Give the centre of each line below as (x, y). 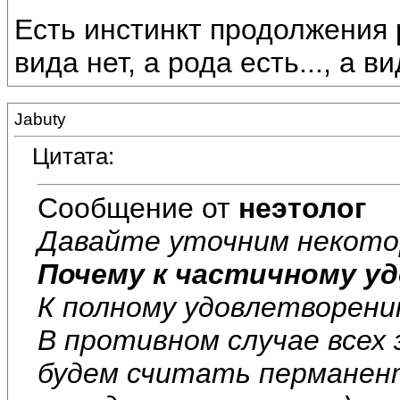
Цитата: (73, 157)
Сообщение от (138, 208)
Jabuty (40, 119)
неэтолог (302, 208)
